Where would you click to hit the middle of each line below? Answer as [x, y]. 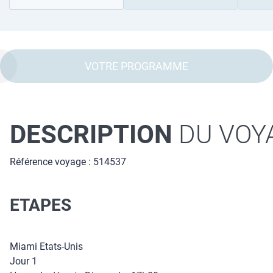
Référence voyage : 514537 [68, 162]
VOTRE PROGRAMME [136, 66]
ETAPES [41, 205]
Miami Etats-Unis [46, 246]
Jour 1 [23, 261]
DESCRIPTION [91, 134]
